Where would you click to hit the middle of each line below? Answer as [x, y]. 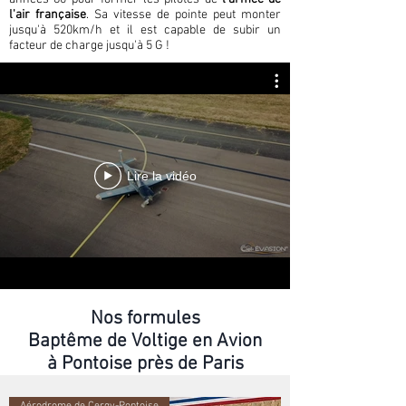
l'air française [48, 15]
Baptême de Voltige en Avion [145, 341]
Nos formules [145, 319]
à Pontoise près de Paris [145, 364]
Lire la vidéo [161, 176]
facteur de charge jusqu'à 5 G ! [89, 46]
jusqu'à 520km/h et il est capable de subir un [145, 30]
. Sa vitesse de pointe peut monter [184, 15]
